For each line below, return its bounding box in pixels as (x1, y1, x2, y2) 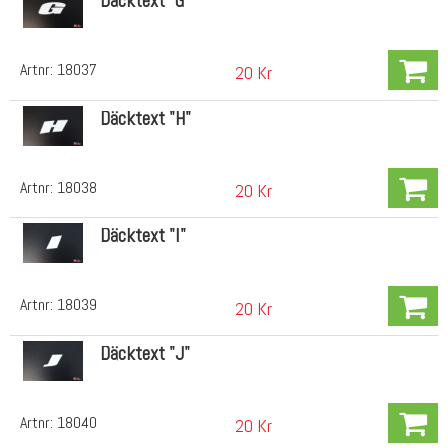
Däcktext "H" (99, 105, 191, 131)
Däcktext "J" (99, 340, 190, 366)
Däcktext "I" (99, 223, 186, 249)
